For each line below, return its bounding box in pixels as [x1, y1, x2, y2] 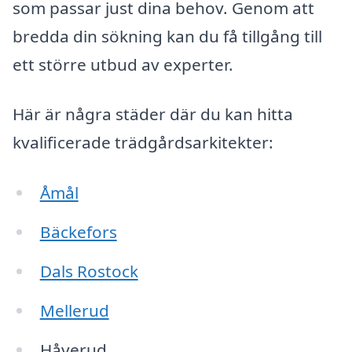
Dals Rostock [39, 259, 138, 282]
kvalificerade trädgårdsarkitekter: [13, 131, 273, 154]
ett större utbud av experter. [13, 53, 233, 75]
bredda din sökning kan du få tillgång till [13, 24, 322, 47]
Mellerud [39, 299, 109, 321]
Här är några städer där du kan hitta [13, 103, 293, 126]
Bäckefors [39, 221, 117, 244]
